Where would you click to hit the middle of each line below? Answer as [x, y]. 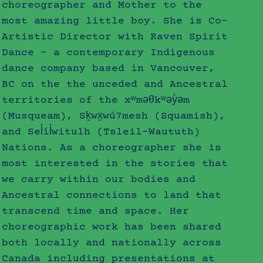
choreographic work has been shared [112, 227]
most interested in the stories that [115, 163]
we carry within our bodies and [99, 179]
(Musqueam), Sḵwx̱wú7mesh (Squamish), [114, 116]
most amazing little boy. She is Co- [115, 21]
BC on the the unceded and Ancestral [115, 84]
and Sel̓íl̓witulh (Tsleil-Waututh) [101, 132]
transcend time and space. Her [96, 211]
